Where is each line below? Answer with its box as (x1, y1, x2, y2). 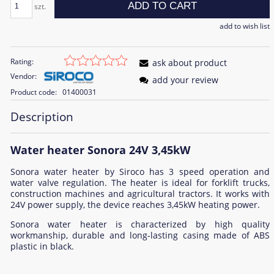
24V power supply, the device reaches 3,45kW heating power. (10, 199, 260, 211)
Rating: (10, 56, 34, 67)
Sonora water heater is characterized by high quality (10, 218, 270, 231)
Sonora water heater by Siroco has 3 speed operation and (10, 166, 270, 178)
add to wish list (220, 20, 270, 31)
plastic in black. (10, 240, 74, 253)
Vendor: (10, 70, 39, 81)
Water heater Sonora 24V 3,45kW (10, 143, 193, 158)
